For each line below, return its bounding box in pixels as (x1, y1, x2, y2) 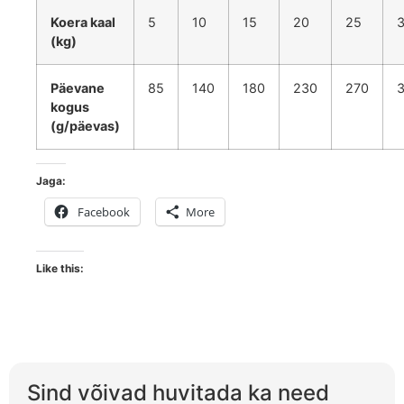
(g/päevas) (50, 118, 120, 134)
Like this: (36, 262, 84, 276)
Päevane (50, 80, 105, 96)
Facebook (78, 204, 130, 221)
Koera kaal (50, 14, 115, 31)
